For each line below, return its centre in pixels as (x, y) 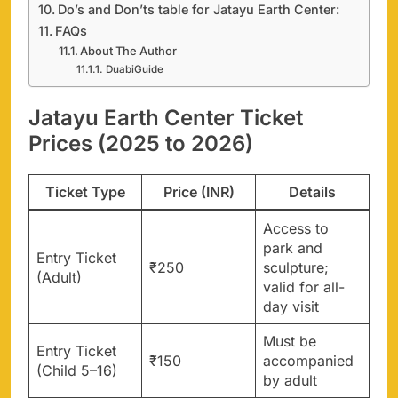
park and (293, 247)
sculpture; (296, 267)
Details (312, 191)
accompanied (308, 360)
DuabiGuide (134, 69)
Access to (296, 228)
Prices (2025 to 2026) (141, 143)
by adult (290, 380)
